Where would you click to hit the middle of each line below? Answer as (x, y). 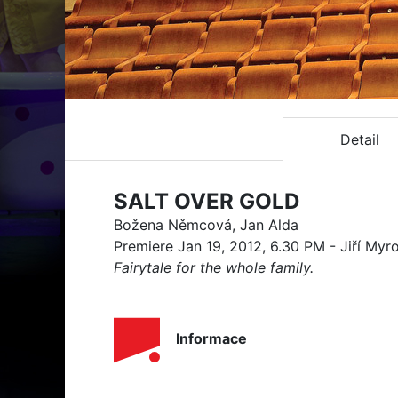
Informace (211, 339)
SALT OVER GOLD (207, 201)
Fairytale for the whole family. (214, 267)
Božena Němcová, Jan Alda (206, 225)
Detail (359, 139)
